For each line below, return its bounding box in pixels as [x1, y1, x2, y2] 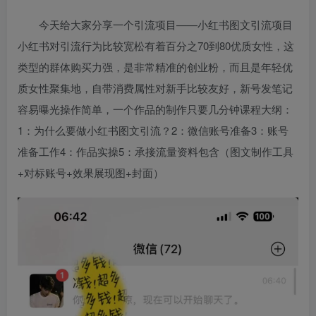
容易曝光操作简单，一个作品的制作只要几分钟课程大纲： [18, 101, 293, 116]
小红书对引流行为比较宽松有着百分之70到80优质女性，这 [18, 37, 294, 53]
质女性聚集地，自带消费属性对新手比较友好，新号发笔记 [18, 80, 293, 95]
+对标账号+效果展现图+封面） [18, 164, 164, 180]
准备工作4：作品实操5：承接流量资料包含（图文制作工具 [18, 143, 293, 159]
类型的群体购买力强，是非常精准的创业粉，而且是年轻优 [18, 59, 293, 74]
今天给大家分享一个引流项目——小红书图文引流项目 [39, 16, 293, 32]
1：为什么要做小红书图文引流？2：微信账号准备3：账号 [18, 122, 288, 138]
